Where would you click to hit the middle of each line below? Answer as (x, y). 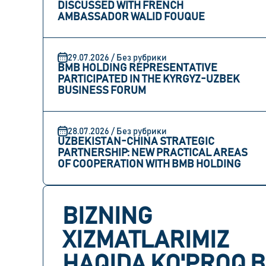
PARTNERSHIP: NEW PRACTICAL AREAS (153, 153)
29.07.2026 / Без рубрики (117, 58)
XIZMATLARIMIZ (146, 240)
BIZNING (107, 217)
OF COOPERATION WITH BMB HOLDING (149, 164)
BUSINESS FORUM (102, 91)
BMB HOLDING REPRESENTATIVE (137, 68)
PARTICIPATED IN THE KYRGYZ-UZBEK (149, 80)
